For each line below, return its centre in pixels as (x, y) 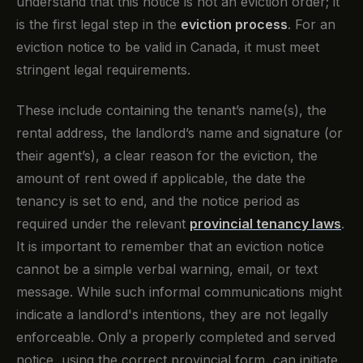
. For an (312, 24)
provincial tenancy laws (265, 223)
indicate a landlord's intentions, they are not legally (172, 314)
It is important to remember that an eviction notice (170, 246)
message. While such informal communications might (179, 291)
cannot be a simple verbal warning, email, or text (167, 269)
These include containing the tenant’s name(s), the (171, 110)
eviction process (234, 24)
